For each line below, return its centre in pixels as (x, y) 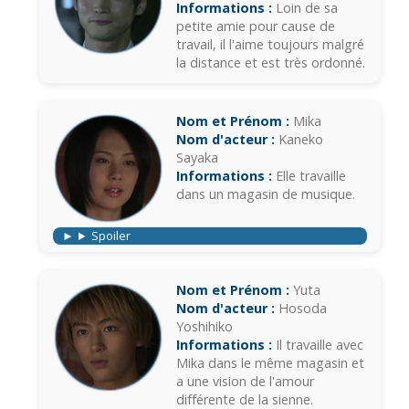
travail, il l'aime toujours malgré (270, 45)
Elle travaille (309, 176)
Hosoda (301, 309)
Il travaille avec (318, 345)
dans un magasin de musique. (266, 194)
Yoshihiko (204, 327)
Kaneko (299, 140)
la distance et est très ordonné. (271, 63)
